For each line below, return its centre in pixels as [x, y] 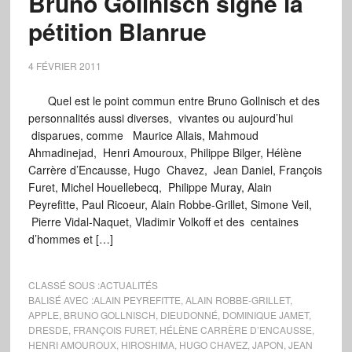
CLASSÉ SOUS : [64, 285]
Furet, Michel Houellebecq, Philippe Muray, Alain [150, 187]
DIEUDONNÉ [189, 315]
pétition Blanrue [117, 31]
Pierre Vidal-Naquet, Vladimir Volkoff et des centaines [163, 222]
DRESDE [48, 330]
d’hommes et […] [70, 239]
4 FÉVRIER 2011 [64, 66]
